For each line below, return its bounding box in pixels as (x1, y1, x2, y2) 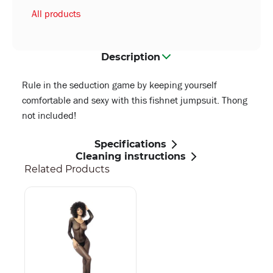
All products (32, 7, 80, 20)
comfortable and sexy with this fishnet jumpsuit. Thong (22, 94, 247, 107)
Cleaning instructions (75, 150, 186, 162)
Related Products (24, 163, 110, 175)
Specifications (94, 138, 166, 150)
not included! (22, 109, 76, 122)
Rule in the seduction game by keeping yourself (22, 79, 217, 91)
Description (101, 51, 160, 63)
